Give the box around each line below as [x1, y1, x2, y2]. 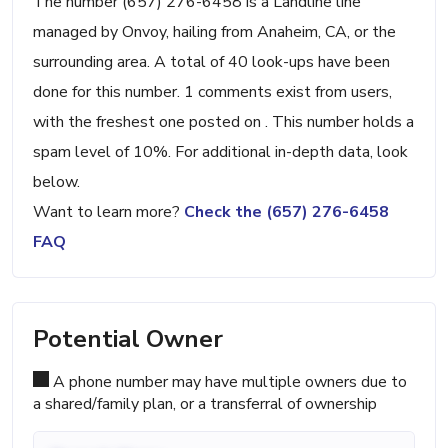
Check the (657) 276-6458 [184, 201, 389, 224]
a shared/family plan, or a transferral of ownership [33, 393, 377, 416]
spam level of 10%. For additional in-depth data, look [33, 141, 408, 164]
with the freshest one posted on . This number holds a [33, 111, 414, 134]
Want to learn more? [33, 201, 184, 224]
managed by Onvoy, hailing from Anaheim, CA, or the [33, 21, 396, 44]
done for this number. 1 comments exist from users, [33, 81, 392, 104]
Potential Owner [33, 323, 223, 356]
